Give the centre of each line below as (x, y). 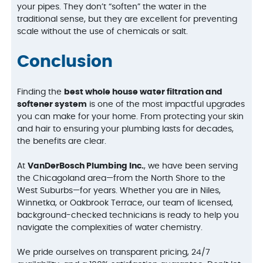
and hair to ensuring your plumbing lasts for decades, (126, 129)
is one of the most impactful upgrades (166, 105)
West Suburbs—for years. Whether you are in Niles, (119, 191)
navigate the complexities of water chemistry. (110, 228)
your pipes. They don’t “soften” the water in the (112, 7)
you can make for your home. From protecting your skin (131, 117)
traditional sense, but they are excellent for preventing (127, 19)
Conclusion (65, 62)
